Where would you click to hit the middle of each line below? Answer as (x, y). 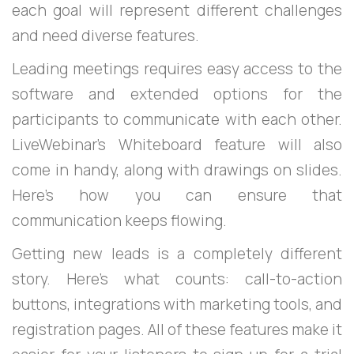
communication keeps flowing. (119, 220)
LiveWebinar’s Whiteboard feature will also (177, 144)
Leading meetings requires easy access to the (177, 68)
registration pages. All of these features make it (177, 329)
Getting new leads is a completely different (177, 253)
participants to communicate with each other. (177, 119)
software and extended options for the (177, 94)
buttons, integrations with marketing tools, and (177, 304)
